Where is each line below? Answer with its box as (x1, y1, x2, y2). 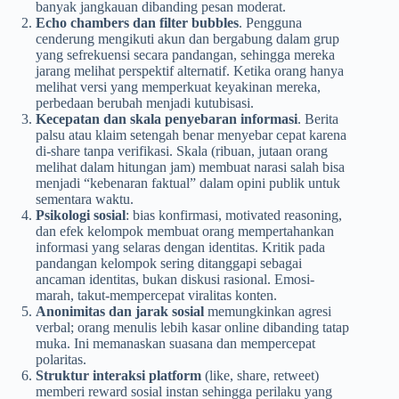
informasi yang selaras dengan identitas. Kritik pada (36, 239, 325, 255)
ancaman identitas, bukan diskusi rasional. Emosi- (36, 271, 314, 287)
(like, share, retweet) (201, 367, 319, 383)
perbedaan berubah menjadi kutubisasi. (36, 94, 254, 110)
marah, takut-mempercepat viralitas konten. (36, 287, 277, 303)
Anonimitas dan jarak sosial (36, 303, 204, 319)
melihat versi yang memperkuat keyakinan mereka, (36, 78, 321, 94)
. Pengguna (239, 14, 302, 30)
